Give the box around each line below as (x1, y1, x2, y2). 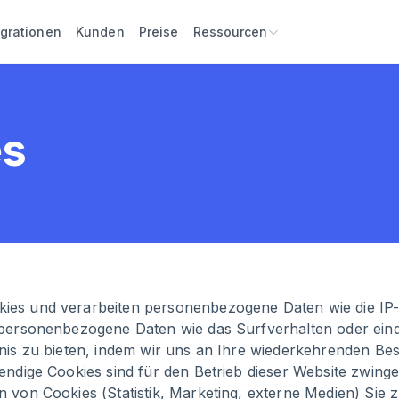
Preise (138, 23, 179, 39)
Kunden (75, 23, 125, 39)
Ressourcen (192, 23, 267, 39)
